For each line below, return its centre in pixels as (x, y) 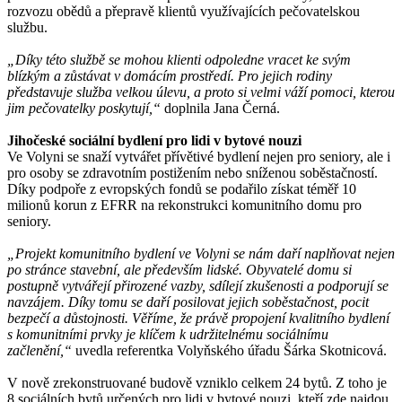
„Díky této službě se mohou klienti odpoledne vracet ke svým (179, 59)
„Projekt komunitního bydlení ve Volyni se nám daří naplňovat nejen (201, 253)
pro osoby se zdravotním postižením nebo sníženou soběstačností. (192, 172)
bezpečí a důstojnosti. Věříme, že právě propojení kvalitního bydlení (198, 318)
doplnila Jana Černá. (220, 108)
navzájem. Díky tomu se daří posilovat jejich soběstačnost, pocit (188, 301)
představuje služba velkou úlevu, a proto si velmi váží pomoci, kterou (201, 92)
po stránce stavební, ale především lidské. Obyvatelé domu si (179, 269)
